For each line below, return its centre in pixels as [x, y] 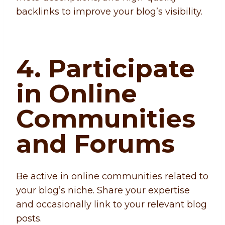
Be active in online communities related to [112, 177]
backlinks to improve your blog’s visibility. [109, 12]
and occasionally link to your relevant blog [111, 205]
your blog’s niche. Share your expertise [103, 191]
